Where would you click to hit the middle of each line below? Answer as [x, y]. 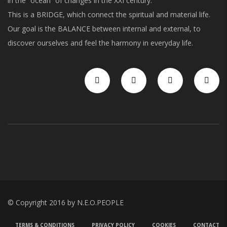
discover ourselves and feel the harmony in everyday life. [100, 43]
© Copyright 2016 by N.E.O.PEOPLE [66, 202]
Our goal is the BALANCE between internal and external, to [104, 29]
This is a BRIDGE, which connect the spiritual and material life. [109, 14]
